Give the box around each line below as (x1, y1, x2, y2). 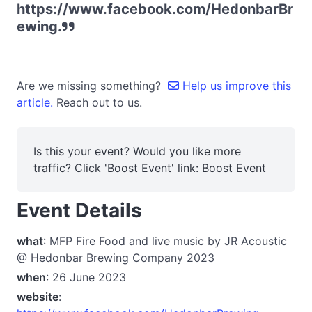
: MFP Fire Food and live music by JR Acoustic (43, 233, 287, 248)
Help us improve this (179, 79, 291, 93)
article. (17, 95, 56, 109)
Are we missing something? (17, 79, 168, 93)
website (17, 289, 58, 304)
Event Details (17, 198, 142, 222)
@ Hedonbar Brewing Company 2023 (17, 250, 214, 265)
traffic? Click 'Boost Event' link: (33, 161, 202, 175)
